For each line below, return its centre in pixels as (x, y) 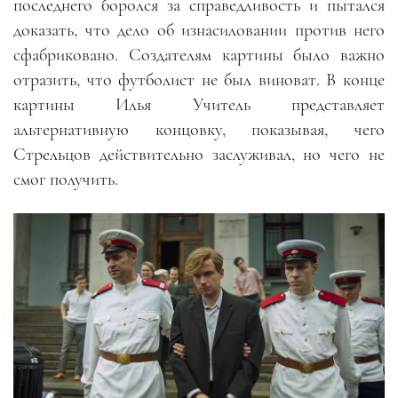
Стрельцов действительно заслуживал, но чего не (199, 154)
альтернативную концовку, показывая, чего (199, 129)
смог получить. (66, 179)
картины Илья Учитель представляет (199, 104)
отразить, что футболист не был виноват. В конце (199, 80)
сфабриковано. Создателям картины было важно (199, 55)
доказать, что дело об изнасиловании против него (199, 30)
